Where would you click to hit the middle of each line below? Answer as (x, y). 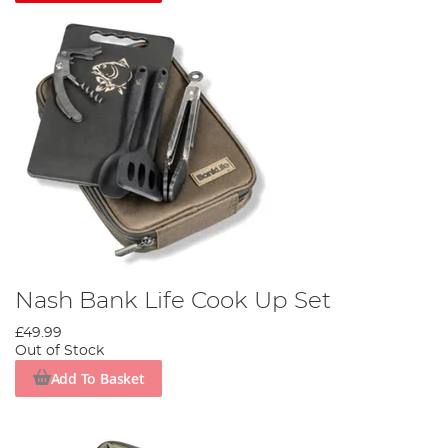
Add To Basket (97, 378)
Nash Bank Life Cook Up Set (173, 301)
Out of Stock (59, 351)
